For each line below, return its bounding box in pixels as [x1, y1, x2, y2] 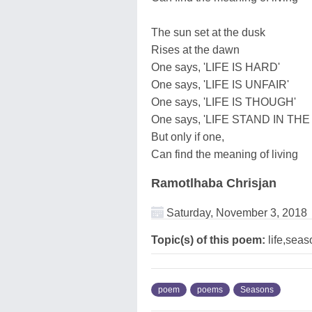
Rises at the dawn [151, 43, 240, 56]
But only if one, [151, 130, 224, 143]
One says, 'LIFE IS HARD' [151, 61, 280, 73]
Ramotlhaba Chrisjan [151, 175, 276, 190]
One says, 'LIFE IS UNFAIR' [151, 78, 289, 91]
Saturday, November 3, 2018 [164, 206, 307, 219]
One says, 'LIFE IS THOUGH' [151, 95, 296, 108]
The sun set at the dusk [151, 26, 265, 38]
